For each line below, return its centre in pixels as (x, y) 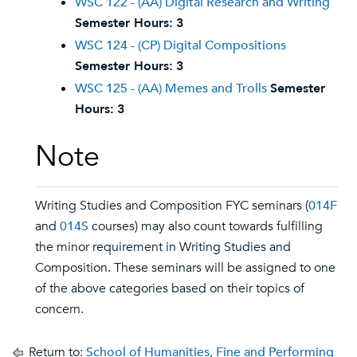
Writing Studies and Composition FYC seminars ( (172, 206)
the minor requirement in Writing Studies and (163, 247)
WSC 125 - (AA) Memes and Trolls (171, 88)
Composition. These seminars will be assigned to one (185, 268)
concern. (59, 309)
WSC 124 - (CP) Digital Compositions (180, 45)
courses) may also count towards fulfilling (206, 226)
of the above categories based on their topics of (170, 288)
